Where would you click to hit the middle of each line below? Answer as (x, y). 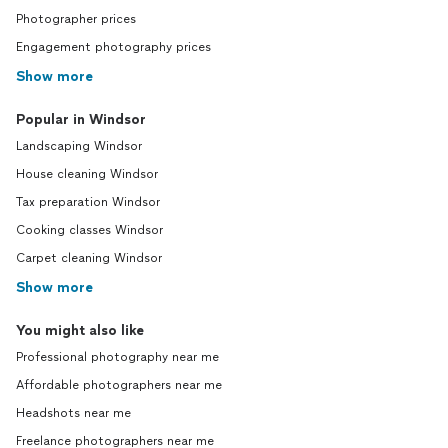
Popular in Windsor (81, 119)
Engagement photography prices (113, 47)
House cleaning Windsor (87, 174)
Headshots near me (73, 413)
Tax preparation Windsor (88, 202)
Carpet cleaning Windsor (89, 258)
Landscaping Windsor (79, 146)
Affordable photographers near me (119, 385)
